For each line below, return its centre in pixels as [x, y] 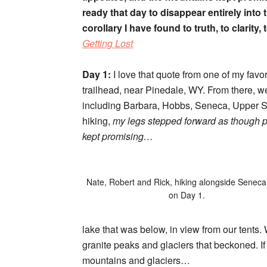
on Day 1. [187, 195]
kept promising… [119, 136]
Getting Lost [108, 43]
